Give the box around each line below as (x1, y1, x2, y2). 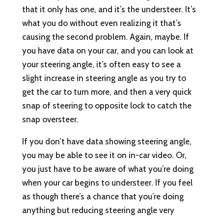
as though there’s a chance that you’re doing (22, 192, 184, 202)
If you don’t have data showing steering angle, (22, 137, 192, 147)
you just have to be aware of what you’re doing (22, 164, 193, 174)
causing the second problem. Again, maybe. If (22, 32, 189, 42)
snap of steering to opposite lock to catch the (22, 101, 192, 111)
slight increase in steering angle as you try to (22, 73, 186, 83)
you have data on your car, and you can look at (22, 46, 193, 56)
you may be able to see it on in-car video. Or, (22, 150, 187, 161)
